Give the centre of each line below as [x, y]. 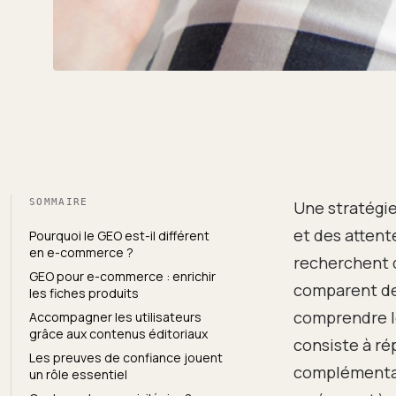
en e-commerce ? [81, 252]
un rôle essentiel [78, 374]
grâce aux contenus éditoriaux [118, 333]
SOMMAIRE [59, 202]
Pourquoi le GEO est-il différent [119, 235]
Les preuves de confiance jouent [126, 357]
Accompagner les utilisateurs [115, 316]
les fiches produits [84, 293]
